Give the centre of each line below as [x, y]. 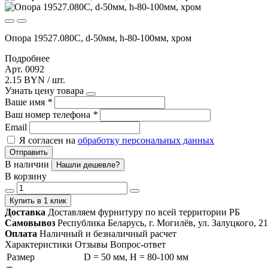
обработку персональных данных [146, 140]
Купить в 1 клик [38, 200]
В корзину [26, 176]
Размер [21, 257]
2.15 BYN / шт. [35, 80]
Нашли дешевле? [88, 165]
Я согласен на [48, 140]
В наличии [28, 164]
